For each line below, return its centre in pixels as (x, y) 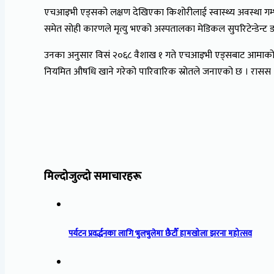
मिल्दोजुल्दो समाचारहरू (93, 176)
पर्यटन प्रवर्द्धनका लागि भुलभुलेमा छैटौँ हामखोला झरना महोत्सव (160, 234)
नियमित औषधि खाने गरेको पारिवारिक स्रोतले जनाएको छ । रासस (157, 72)
